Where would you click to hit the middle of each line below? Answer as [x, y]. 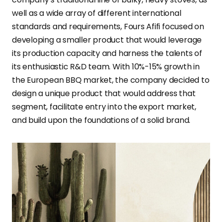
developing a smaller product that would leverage [107, 40]
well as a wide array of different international [97, 13]
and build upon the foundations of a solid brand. [101, 120]
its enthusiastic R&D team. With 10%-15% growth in [106, 66]
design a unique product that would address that [104, 93]
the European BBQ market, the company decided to [111, 80]
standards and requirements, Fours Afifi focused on [108, 26]
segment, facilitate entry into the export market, [104, 107]
